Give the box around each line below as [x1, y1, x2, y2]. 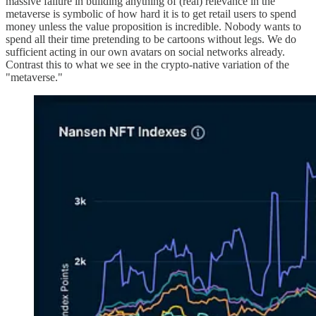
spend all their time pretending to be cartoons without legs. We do [6, 33, 296, 46]
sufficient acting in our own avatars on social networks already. [6, 46, 285, 59]
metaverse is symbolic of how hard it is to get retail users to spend [6, 8, 296, 20]
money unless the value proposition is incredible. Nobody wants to [6, 20, 301, 33]
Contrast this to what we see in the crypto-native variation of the [6, 59, 289, 71]
